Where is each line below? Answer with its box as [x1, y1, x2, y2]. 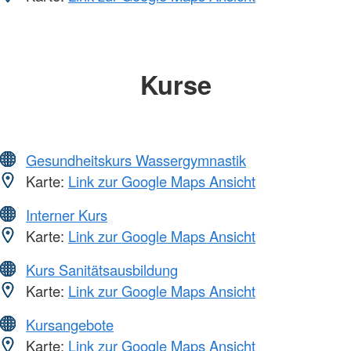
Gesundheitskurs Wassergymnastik [26, 150, 246, 171]
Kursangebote [26, 314, 114, 335]
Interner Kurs [26, 204, 107, 226]
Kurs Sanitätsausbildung [26, 259, 178, 280]
